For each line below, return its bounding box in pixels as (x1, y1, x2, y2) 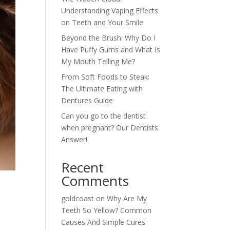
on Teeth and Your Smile (61, 17, 144, 28)
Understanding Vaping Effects (61, 6, 159, 16)
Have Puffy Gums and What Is (61, 45, 161, 55)
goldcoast (61, 194, 94, 204)
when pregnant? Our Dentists (61, 123, 159, 133)
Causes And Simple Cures (61, 217, 146, 227)
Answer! (61, 135, 88, 145)
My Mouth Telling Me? (61, 56, 136, 67)
